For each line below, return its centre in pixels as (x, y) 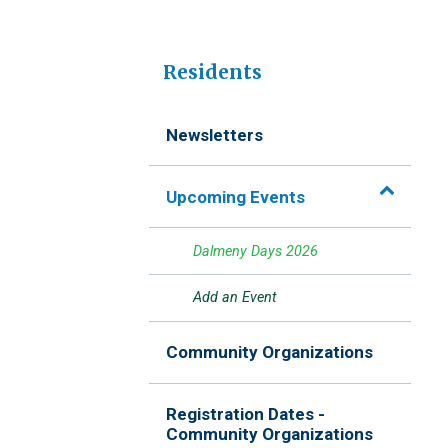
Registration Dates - (246, 413)
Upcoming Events (236, 196)
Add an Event (234, 298)
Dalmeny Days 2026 (255, 251)
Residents (212, 72)
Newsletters (215, 134)
